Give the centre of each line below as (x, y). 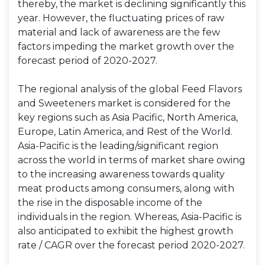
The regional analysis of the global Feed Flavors (130, 89)
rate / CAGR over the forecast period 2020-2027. (131, 245)
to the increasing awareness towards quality (121, 174)
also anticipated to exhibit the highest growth (125, 231)
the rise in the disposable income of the (110, 203)
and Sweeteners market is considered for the (124, 103)
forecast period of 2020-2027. (88, 61)
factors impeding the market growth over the (126, 46)
